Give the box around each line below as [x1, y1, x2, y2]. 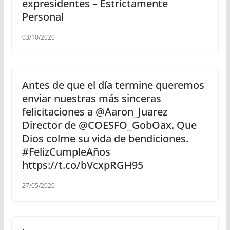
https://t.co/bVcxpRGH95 [22, 158, 143, 172]
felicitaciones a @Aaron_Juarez [22, 105, 167, 119]
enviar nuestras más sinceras [22, 91, 161, 106]
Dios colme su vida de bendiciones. [22, 131, 188, 146]
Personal [22, 10, 64, 24]
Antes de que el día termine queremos [22, 78, 204, 92]
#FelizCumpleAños [22, 145, 110, 159]
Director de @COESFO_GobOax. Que [22, 118, 197, 132]
